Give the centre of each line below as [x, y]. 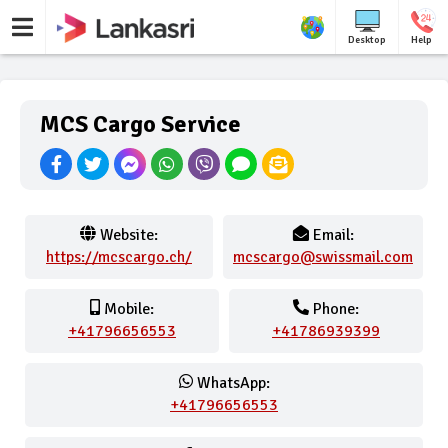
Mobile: [129, 309]
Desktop [367, 40]
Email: [333, 235]
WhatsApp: [233, 383]
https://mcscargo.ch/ [119, 257]
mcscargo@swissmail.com [323, 257]
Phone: [336, 309]
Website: [129, 235]
